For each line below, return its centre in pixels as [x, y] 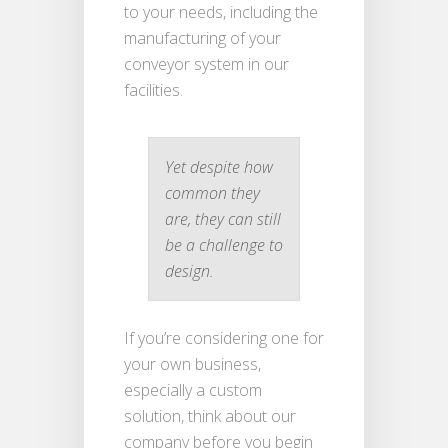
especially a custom [193, 389]
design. [189, 270]
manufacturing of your [202, 37]
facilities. [153, 89]
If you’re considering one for [224, 337]
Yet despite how [219, 166]
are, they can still [223, 218]
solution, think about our [210, 415]
